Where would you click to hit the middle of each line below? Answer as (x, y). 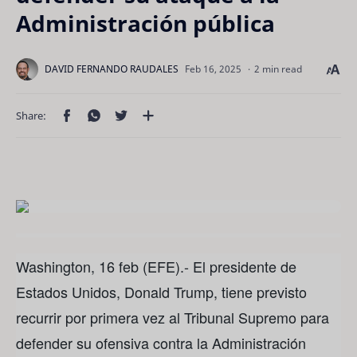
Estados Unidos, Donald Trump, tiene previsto (161, 291)
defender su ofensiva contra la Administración (161, 342)
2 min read (278, 69)
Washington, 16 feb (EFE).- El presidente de (156, 266)
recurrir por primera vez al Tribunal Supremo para (173, 317)
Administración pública (145, 23)
